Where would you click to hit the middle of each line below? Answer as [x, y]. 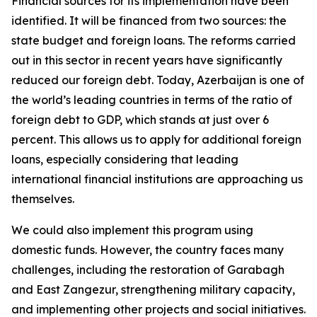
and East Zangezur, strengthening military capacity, [153, 289]
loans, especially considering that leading [125, 159]
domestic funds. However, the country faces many [148, 250]
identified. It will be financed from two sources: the [149, 21]
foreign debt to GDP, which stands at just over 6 [140, 120]
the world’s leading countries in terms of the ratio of [152, 100]
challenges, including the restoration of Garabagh [148, 270]
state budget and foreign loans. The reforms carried [154, 40]
